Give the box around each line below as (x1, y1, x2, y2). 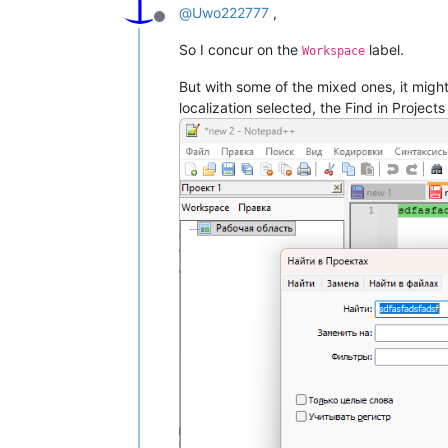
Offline (158, 16, 208, 37)
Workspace (302, 43, 365, 58)
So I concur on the (179, 40, 302, 58)
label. (365, 40, 404, 58)
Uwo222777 (192, 3, 269, 21)
